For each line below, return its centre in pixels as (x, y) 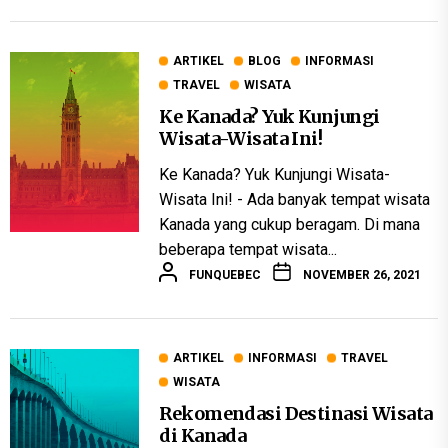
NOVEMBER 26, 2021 (362, 274)
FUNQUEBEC (225, 274)
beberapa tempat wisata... (248, 250)
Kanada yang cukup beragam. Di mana (290, 225)
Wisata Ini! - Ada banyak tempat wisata (295, 200)
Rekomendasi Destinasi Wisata (296, 414)
